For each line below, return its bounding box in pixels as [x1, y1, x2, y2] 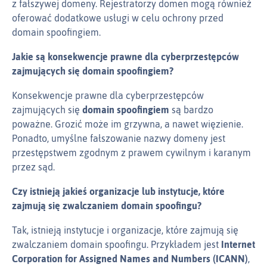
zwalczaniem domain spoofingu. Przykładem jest [12, 239, 221, 250]
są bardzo [169, 104, 213, 116]
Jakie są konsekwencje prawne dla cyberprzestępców [12, 51, 239, 63]
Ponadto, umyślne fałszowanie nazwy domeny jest [12, 133, 225, 144]
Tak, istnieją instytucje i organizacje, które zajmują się [12, 225, 238, 236]
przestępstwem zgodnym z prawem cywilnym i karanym [12, 147, 251, 159]
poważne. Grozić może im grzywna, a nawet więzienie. [12, 119, 243, 130]
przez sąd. [12, 162, 55, 173]
